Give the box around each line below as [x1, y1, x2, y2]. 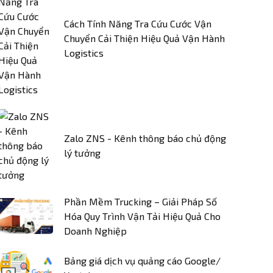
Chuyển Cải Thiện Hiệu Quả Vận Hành [64, 32, 225, 44]
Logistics [64, 46, 104, 58]
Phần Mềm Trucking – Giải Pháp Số [64, 195, 217, 207]
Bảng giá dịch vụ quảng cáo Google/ [64, 254, 221, 266]
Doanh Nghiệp [64, 224, 127, 236]
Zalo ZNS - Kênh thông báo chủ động [64, 132, 226, 144]
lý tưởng [64, 146, 101, 158]
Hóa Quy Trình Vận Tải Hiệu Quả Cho [64, 210, 221, 222]
